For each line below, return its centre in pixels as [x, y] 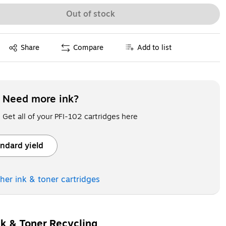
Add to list [155, 47]
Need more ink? [40, 99]
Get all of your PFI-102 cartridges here [70, 117]
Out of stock [90, 14]
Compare [89, 47]
